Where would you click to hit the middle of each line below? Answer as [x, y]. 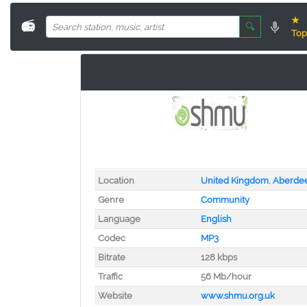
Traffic [110, 277]
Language [119, 219]
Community [225, 200]
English [216, 219]
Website [115, 296]
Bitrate [111, 257]
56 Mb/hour [226, 277]
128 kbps [219, 257]
